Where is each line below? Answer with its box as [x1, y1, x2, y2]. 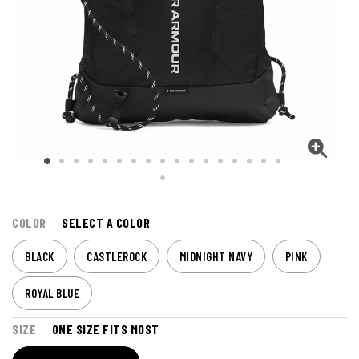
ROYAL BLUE [25, 286, 79, 301]
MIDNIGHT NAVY [179, 249, 252, 264]
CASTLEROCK [87, 249, 147, 264]
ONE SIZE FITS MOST [51, 321, 159, 337]
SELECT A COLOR [62, 215, 150, 231]
